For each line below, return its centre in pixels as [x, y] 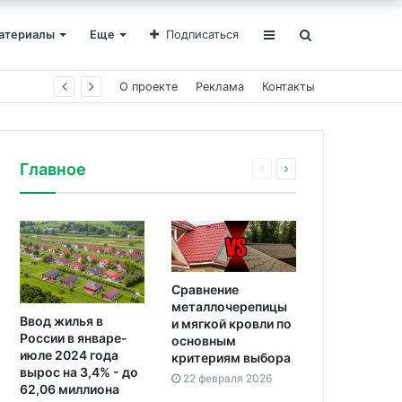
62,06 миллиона [70, 389]
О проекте [149, 87]
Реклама [220, 87]
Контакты [288, 87]
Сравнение [205, 289]
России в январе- [74, 338]
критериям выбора [231, 357]
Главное [53, 169]
